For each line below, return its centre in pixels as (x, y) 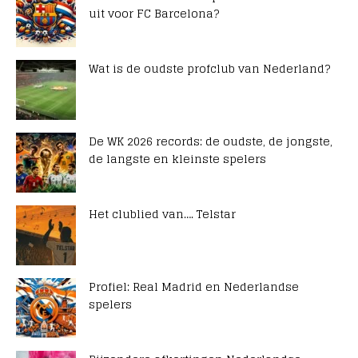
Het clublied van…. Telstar (162, 214)
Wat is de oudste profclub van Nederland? (209, 69)
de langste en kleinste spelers (177, 159)
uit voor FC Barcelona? (154, 14)
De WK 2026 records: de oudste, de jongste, (211, 141)
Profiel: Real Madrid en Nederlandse (194, 287)
